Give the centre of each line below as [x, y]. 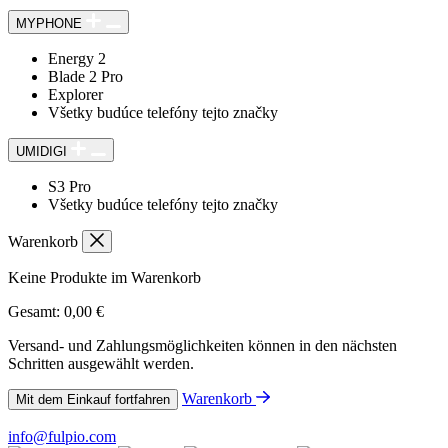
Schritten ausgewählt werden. [101, 363]
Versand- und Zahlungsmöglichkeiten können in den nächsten [202, 345]
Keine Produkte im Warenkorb [104, 277]
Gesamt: [34, 311]
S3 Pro [69, 186]
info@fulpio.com [62, 436]
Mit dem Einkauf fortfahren [93, 399]
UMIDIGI [41, 151]
